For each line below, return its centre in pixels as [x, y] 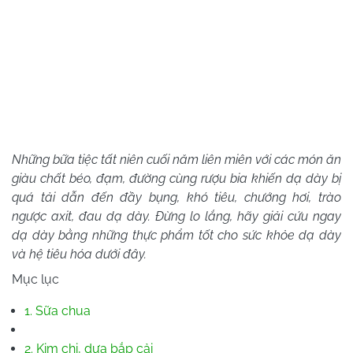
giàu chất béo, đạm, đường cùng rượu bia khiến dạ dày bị [176, 178]
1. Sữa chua [58, 310]
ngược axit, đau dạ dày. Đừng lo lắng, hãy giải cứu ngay [176, 216]
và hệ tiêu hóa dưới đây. [79, 254]
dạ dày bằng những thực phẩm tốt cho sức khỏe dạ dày [176, 235]
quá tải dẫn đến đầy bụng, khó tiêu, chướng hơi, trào [176, 197]
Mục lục [35, 279]
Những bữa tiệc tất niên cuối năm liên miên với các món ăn [176, 159]
